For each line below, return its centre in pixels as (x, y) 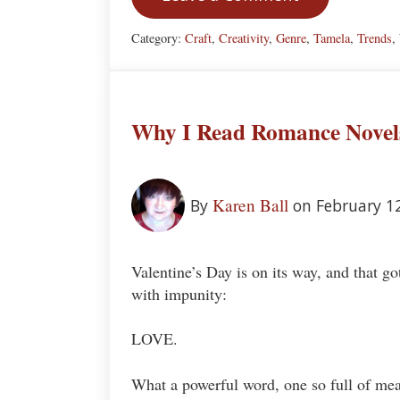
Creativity (244, 38)
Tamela (332, 38)
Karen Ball (250, 204)
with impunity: (179, 293)
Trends (375, 38)
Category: (158, 38)
